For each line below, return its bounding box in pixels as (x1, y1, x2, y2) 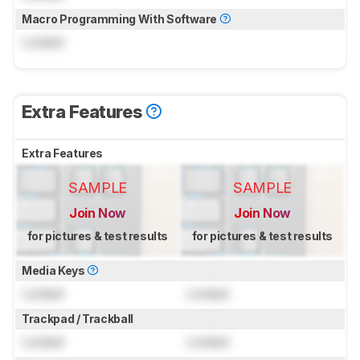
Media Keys (22, 264, 88, 278)
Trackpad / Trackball (22, 312, 136, 326)
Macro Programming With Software (22, 12, 219, 27)
